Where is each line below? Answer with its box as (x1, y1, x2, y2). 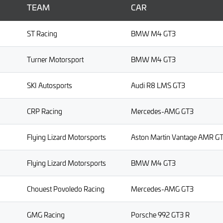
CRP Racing (27, 107, 62, 116)
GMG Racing (27, 210, 65, 220)
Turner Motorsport (27, 55, 84, 65)
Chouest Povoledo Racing (27, 184, 105, 194)
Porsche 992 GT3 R (131, 210, 190, 220)
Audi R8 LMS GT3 (131, 81, 185, 91)
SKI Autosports (27, 81, 72, 91)
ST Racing (27, 29, 57, 39)
